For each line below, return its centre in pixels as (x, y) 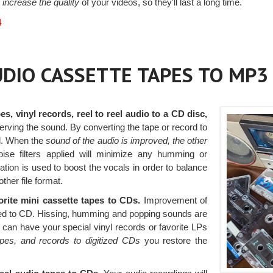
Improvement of (174, 200)
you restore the (174, 241)
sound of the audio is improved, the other (127, 141)
